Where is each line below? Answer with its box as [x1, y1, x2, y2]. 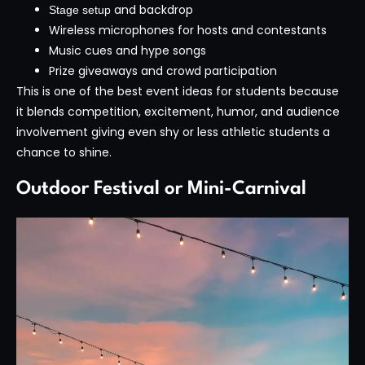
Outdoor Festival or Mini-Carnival [16, 179, 306, 200]
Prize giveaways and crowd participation [49, 62, 277, 79]
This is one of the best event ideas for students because [16, 82, 339, 99]
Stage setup [49, 2, 111, 16]
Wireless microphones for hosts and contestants [49, 21, 327, 38]
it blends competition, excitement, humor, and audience [16, 103, 340, 120]
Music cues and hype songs [49, 42, 206, 59]
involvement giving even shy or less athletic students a [16, 123, 330, 140]
